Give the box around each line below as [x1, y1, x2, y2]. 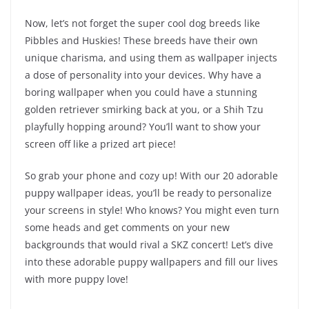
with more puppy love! [25, 272, 128, 286]
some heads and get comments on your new [25, 221, 230, 235]
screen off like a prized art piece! [25, 137, 176, 151]
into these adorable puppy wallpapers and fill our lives [25, 255, 278, 269]
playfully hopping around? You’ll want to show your [25, 120, 261, 134]
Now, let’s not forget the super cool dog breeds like [25, 17, 260, 30]
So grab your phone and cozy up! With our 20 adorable [25, 169, 278, 183]
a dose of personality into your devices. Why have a [25, 68, 261, 82]
